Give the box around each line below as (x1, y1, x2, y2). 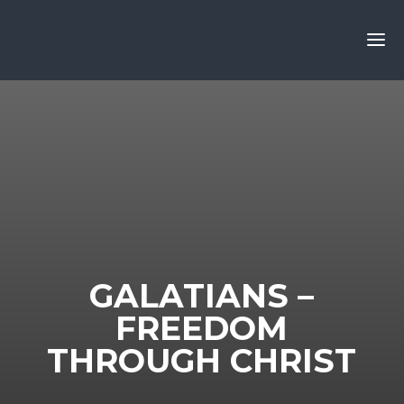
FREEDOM (115, 308, 289, 348)
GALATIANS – (89, 276, 315, 316)
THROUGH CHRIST (47, 341, 357, 381)
